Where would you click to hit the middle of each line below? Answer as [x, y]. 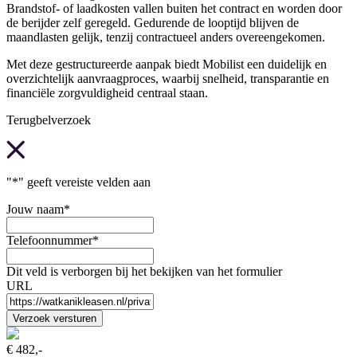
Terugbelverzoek [49, 120]
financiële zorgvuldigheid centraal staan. [107, 92]
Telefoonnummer [49, 240]
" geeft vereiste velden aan [84, 182]
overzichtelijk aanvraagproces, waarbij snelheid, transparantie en [168, 78]
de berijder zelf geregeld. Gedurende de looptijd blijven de [153, 22]
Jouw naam [35, 209]
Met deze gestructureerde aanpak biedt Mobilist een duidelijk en [167, 64]
